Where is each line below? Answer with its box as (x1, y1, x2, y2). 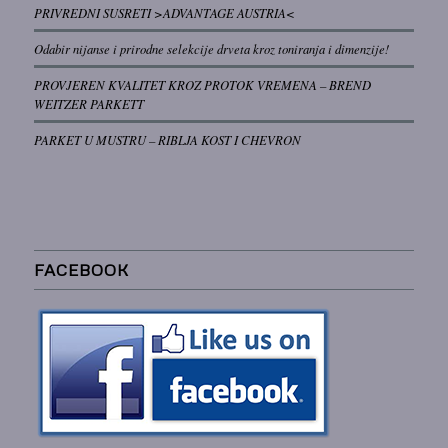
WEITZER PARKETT (33, 95, 144, 113)
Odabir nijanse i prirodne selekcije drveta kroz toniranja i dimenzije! (33, 40, 389, 58)
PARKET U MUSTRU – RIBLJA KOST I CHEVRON (33, 131, 301, 149)
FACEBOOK (33, 259, 129, 281)
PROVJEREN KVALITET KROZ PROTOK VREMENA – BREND (33, 76, 371, 94)
